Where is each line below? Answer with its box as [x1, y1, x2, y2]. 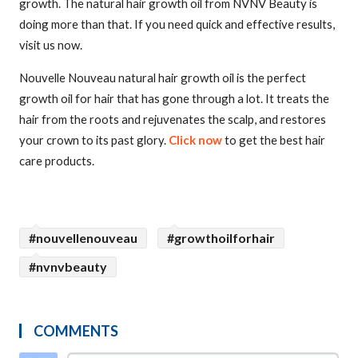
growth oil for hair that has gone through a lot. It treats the [19, 90, 329, 105]
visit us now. [19, 38, 85, 52]
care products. [19, 153, 97, 168]
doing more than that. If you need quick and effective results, [19, 17, 335, 31]
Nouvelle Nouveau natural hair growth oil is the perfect [19, 70, 306, 85]
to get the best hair [225, 132, 325, 147]
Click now [169, 132, 225, 147]
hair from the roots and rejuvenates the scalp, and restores [19, 111, 326, 126]
